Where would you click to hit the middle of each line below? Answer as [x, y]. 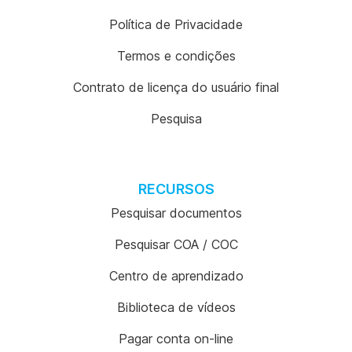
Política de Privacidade [176, 24]
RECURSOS [176, 189]
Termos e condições [176, 55]
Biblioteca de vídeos [176, 307]
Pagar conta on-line [176, 338]
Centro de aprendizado [176, 275]
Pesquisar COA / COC [176, 244]
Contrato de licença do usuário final [176, 87]
